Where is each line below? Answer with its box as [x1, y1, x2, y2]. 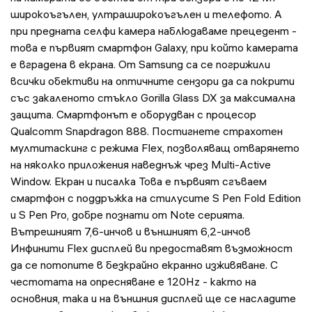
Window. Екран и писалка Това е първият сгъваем [10, 174, 267, 189]
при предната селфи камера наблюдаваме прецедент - [10, 24, 297, 38]
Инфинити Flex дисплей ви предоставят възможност [10, 241, 292, 256]
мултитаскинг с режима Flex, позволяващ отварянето [10, 141, 299, 155]
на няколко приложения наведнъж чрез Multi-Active [10, 157, 271, 172]
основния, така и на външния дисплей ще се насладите [10, 291, 296, 306]
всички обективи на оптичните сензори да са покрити [10, 74, 295, 88]
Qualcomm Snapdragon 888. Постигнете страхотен [10, 124, 283, 139]
